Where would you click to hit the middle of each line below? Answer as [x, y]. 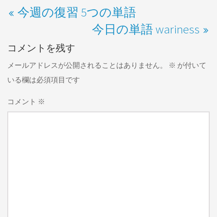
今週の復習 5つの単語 [77, 12]
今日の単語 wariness [146, 29]
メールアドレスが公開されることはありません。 [87, 65]
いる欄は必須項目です [44, 80]
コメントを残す [41, 48]
